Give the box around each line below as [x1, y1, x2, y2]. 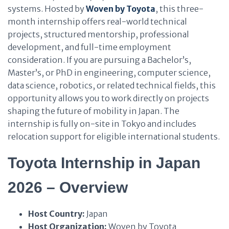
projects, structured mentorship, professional [8, 29, 189, 39]
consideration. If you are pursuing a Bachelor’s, [8, 55, 191, 65]
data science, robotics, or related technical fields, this [8, 80, 216, 90]
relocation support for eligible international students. [8, 131, 220, 142]
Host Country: [28, 209, 85, 219]
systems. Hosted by [8, 4, 86, 14]
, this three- [155, 4, 203, 14]
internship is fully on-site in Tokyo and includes [8, 119, 196, 129]
